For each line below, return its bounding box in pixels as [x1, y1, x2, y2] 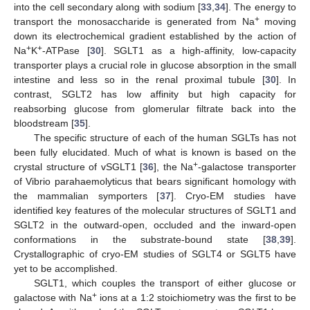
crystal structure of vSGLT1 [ [14, 161, 143, 172]
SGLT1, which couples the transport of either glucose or [33, 277, 296, 289]
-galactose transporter [198, 161, 297, 172]
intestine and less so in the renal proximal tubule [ [14, 73, 265, 85]
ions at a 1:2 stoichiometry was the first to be [96, 291, 296, 303]
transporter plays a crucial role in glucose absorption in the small [14, 59, 296, 71]
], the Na [154, 161, 194, 172]
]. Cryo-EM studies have [170, 190, 296, 201]
